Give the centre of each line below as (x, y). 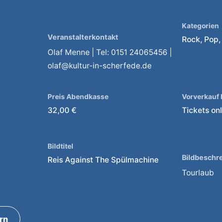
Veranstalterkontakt (83, 37)
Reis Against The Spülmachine (103, 160)
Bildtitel (60, 146)
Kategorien (201, 26)
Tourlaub (198, 173)
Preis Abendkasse (78, 96)
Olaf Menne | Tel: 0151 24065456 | (110, 52)
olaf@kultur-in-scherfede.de (99, 65)
